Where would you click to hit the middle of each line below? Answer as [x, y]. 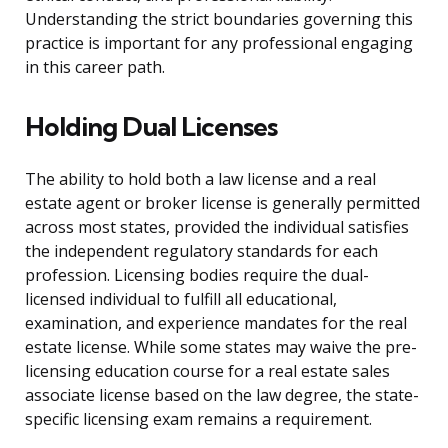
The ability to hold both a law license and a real [200, 179]
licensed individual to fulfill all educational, [181, 299]
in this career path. [95, 67]
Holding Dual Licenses [151, 127]
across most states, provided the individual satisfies [217, 227]
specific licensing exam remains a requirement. [198, 419]
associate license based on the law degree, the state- [222, 395]
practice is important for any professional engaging [219, 43]
